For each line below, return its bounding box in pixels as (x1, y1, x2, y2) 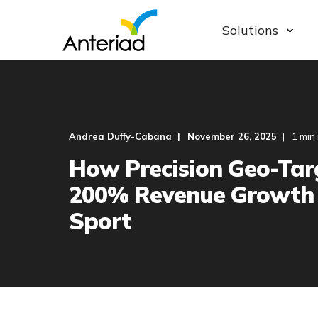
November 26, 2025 (187, 131, 277, 143)
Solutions (222, 21, 278, 38)
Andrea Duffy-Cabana (69, 131, 172, 143)
